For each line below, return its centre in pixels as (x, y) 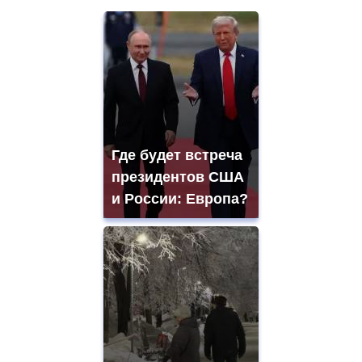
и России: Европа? (180, 199)
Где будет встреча (177, 156)
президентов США (178, 177)
